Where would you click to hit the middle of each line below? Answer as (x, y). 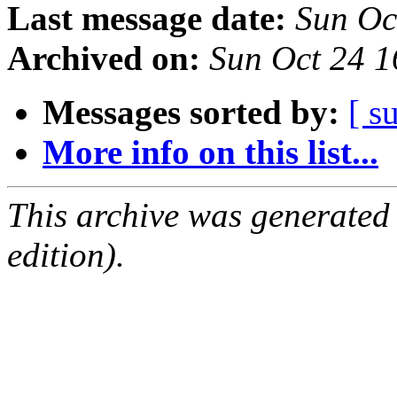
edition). (66, 255)
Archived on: (104, 58)
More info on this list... (210, 152)
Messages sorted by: (191, 113)
